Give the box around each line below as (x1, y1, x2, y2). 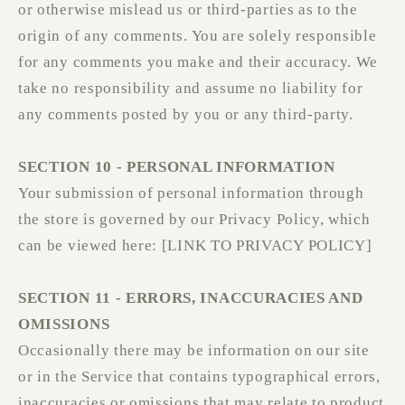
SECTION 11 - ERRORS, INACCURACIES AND (18, 289, 363, 307)
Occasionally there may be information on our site (18, 342, 370, 360)
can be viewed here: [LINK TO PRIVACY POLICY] (18, 237, 372, 255)
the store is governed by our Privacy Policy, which (18, 211, 371, 229)
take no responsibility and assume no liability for (18, 80, 363, 98)
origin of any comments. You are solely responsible (18, 27, 377, 45)
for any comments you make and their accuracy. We (18, 53, 379, 71)
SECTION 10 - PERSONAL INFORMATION (18, 158, 335, 176)
